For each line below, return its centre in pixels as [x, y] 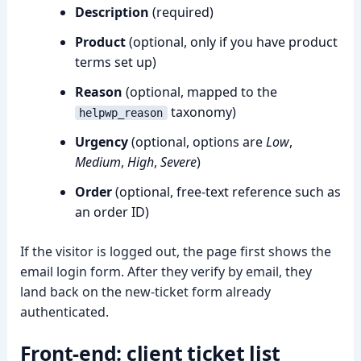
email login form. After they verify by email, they [166, 272]
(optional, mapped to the [199, 92]
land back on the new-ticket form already [145, 292]
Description [112, 12]
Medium [98, 162]
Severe [178, 162]
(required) [181, 12]
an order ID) [112, 212]
